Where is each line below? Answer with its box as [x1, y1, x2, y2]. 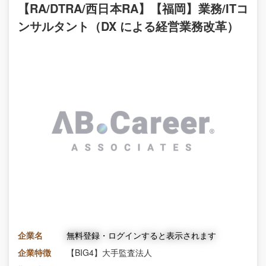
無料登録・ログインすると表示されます [66, 229, 216, 241]
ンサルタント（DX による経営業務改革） [18, 17, 239, 34]
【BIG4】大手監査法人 [66, 246, 152, 258]
